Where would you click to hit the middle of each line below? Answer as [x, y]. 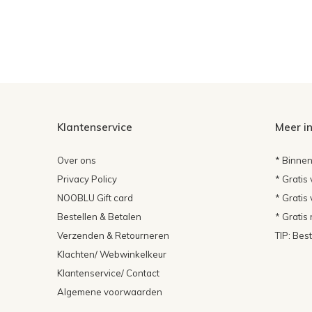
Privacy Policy [87, 179]
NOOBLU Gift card [95, 198]
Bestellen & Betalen [99, 217]
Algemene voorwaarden [110, 292]
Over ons [77, 161]
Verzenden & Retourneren [113, 236]
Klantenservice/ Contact [108, 273]
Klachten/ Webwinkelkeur [112, 255]
